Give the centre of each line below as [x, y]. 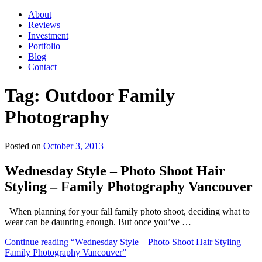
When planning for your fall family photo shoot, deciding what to [127, 211]
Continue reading [37, 242]
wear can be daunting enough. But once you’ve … [98, 222]
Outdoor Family [110, 96]
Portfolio [44, 46]
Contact [42, 67]
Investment [48, 35]
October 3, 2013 [73, 146]
